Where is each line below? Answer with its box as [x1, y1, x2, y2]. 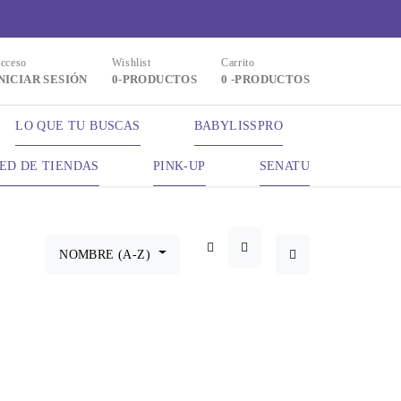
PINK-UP [152, 159, 206, 173]
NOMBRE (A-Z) [59, 247, 151, 261]
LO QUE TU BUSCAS [15, 119, 141, 132]
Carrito [221, 56, 255, 69]
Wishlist [111, 56, 151, 69]
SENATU [259, 159, 310, 173]
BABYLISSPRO [193, 119, 283, 132]
